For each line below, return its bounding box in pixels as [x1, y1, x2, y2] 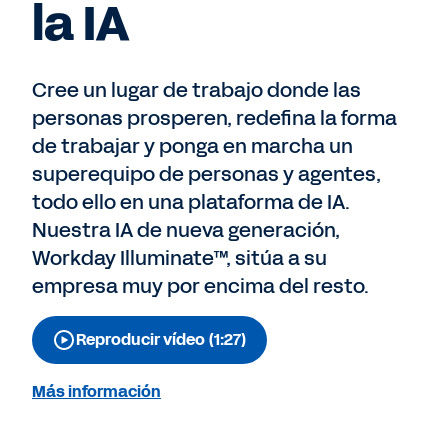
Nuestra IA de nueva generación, [32, 216, 340, 244]
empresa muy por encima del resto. [32, 272, 369, 300]
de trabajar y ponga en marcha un [32, 132, 353, 160]
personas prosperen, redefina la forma [32, 104, 397, 132]
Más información [32, 380, 161, 403]
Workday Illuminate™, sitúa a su [32, 244, 327, 272]
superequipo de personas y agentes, [32, 160, 381, 188]
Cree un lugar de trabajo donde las [32, 76, 361, 104]
